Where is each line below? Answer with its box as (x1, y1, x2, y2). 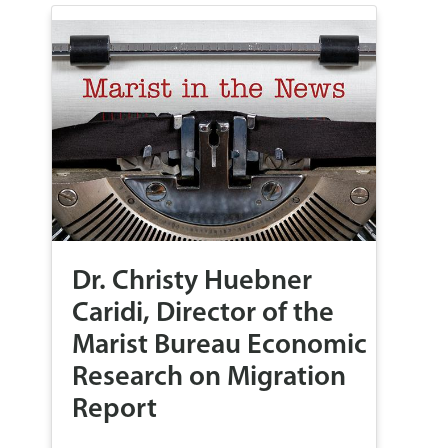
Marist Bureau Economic (72, 332, 367, 361)
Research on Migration (72, 364, 346, 393)
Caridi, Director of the (72, 300, 334, 329)
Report (72, 396, 157, 425)
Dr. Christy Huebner (72, 268, 312, 297)
